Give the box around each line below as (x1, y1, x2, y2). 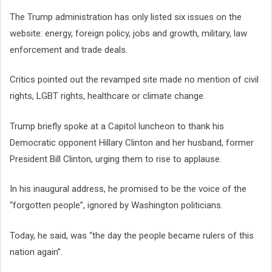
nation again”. (10, 246, 63, 257)
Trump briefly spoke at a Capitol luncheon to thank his (10, 120, 224, 132)
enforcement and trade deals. (10, 44, 127, 55)
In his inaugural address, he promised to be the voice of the (10, 183, 246, 195)
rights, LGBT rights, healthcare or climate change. (10, 90, 205, 102)
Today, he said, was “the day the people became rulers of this (10, 229, 254, 241)
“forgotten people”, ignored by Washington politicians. (10, 200, 223, 211)
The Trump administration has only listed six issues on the (10, 11, 242, 22)
